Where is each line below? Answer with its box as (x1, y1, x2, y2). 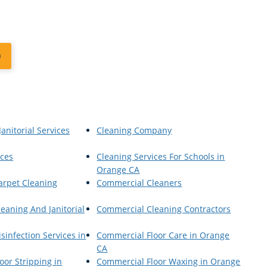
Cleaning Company (97, 124, 172, 136)
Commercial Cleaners (97, 176, 182, 188)
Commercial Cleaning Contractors (97, 203, 231, 215)
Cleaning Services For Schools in (97, 150, 225, 162)
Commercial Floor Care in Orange (97, 229, 230, 241)
